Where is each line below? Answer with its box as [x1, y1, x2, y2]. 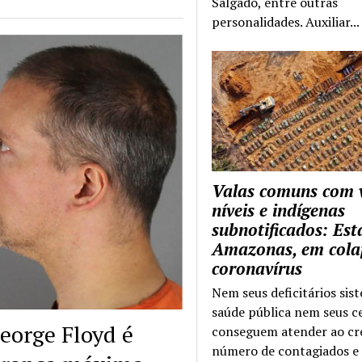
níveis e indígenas [212, 198, 346, 221]
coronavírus [212, 256, 303, 280]
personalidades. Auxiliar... [212, 13, 360, 32]
